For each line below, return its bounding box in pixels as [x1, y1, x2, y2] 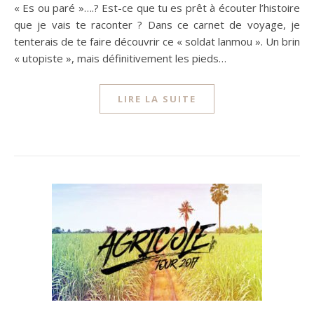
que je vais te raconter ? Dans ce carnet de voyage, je [14, 18, 300, 32]
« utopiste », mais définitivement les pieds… [14, 51, 226, 65]
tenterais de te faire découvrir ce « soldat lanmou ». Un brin [14, 34, 300, 48]
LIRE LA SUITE [118, 93, 196, 105]
